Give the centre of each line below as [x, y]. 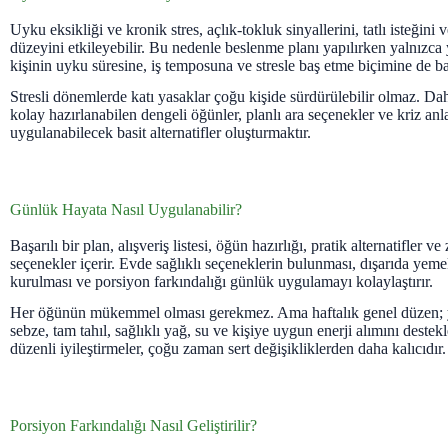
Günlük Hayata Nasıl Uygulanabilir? [126, 210]
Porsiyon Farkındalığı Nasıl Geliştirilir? [133, 425]
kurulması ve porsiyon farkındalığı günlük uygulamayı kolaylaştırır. [221, 282]
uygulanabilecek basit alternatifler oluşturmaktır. [160, 133]
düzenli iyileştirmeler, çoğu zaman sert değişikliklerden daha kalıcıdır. [228, 348]
